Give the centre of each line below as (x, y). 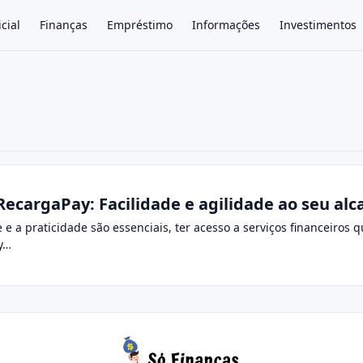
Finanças (64, 25)
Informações (226, 25)
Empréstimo (140, 25)
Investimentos (318, 25)
